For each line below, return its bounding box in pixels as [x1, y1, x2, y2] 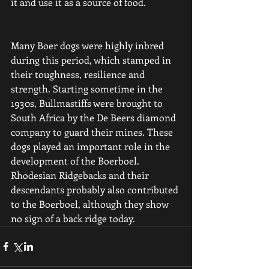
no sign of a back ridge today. [11, 212, 135, 225]
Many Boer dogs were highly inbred [11, 39, 166, 52]
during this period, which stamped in [11, 53, 174, 66]
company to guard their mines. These [11, 125, 175, 138]
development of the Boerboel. [11, 154, 142, 167]
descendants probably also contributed [11, 183, 181, 196]
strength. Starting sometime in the [11, 82, 165, 95]
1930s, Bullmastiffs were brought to [11, 97, 165, 109]
